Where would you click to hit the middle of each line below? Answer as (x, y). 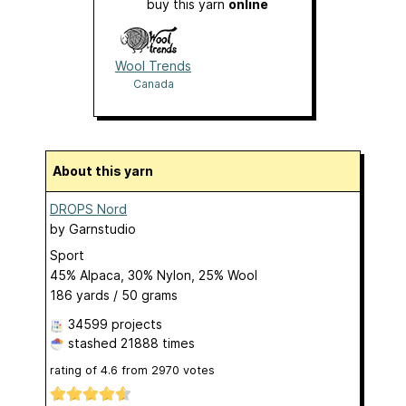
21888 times (158, 343)
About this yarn (107, 170)
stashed (92, 343)
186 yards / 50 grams (114, 295)
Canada (153, 83)
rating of (75, 370)
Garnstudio (102, 228)
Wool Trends (153, 65)
